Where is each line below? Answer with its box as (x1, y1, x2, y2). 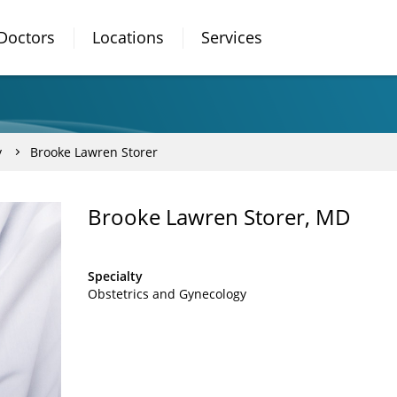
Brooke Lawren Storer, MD (88, 202, 351, 231)
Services (201, 27, 262, 48)
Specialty (88, 268, 143, 284)
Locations (92, 27, 164, 48)
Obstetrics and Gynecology (88, 285, 246, 302)
